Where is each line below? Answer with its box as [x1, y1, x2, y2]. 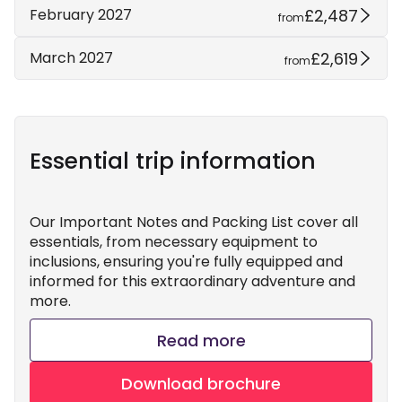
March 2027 [30, 48, 113, 68]
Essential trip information [30, 145, 316, 177]
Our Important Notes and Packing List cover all [30, 212, 358, 232]
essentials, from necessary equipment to [30, 232, 318, 252]
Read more [156, 328, 246, 352]
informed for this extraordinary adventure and [30, 271, 355, 292]
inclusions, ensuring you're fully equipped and [30, 251, 343, 272]
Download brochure [121, 371, 281, 395]
